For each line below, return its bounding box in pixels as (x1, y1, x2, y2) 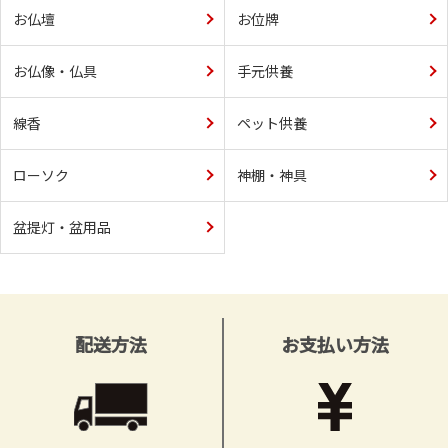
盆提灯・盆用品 (13, 216, 111, 237)
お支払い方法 (281, 330, 389, 357)
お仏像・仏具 (13, 60, 97, 81)
